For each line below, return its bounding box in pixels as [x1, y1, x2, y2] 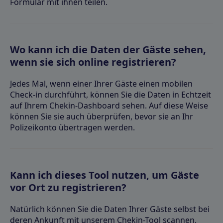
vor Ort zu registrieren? [10, 180, 126, 194]
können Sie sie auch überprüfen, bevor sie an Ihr [10, 111, 193, 122]
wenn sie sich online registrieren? [10, 55, 176, 69]
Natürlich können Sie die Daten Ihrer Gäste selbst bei [10, 203, 210, 215]
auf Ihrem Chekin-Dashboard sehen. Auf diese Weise [10, 100, 208, 111]
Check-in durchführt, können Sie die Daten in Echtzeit [10, 89, 211, 100]
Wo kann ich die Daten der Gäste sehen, [10, 42, 206, 56]
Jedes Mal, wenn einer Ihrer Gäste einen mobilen [10, 78, 193, 89]
